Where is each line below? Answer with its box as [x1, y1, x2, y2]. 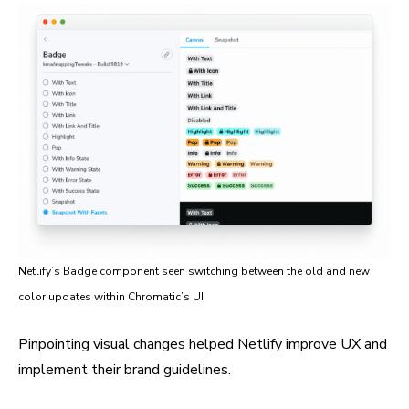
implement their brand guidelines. [18, 359, 231, 380]
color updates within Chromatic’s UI [18, 288, 204, 304]
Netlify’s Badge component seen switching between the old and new [18, 263, 370, 278]
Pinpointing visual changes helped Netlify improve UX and [18, 333, 387, 354]
